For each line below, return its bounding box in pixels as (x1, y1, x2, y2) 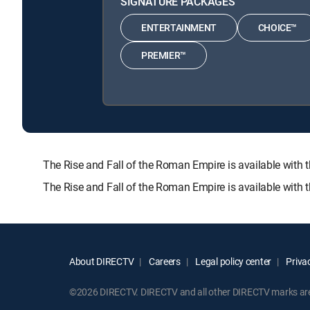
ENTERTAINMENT (141, 21, 217, 35)
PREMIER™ (141, 48, 186, 62)
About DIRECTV (69, 254, 134, 268)
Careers (147, 254, 181, 268)
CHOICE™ (257, 21, 298, 35)
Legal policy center (193, 254, 272, 268)
